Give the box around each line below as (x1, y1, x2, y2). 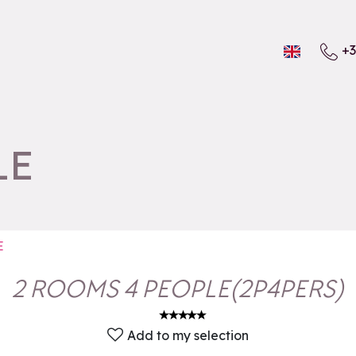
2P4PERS (238, 273, 335, 305)
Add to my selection (127, 327, 249, 343)
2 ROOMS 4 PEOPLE (12, 273, 230, 305)
